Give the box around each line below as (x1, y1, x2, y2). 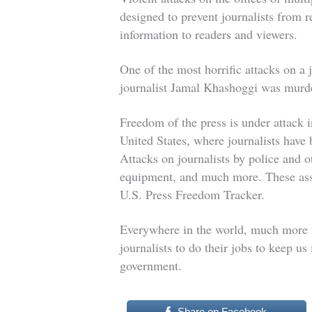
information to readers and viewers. (120, 26, 298, 43)
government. (120, 257, 182, 274)
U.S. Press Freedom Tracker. (120, 186, 265, 203)
